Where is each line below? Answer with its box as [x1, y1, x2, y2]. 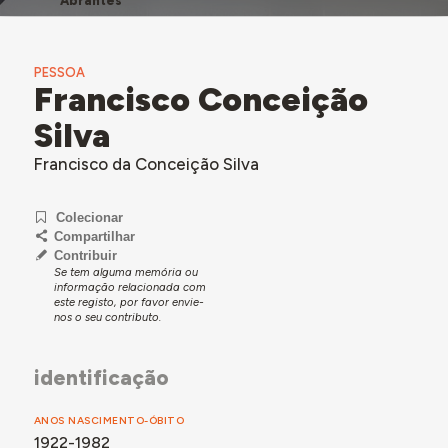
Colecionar [56, 210, 124, 226]
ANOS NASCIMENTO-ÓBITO [33, 413, 185, 427]
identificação [33, 365, 169, 391]
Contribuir [53, 248, 117, 264]
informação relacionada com [53, 280, 206, 295]
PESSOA [33, 64, 85, 80]
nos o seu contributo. [53, 310, 161, 325]
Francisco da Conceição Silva [33, 153, 259, 174]
